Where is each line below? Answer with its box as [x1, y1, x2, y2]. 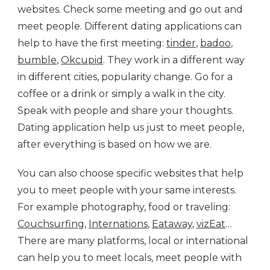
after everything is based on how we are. [17, 138, 212, 150]
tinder [166, 37, 196, 49]
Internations [89, 218, 148, 230]
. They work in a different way [103, 54, 245, 66]
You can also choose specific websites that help [17, 167, 243, 179]
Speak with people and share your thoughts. [17, 104, 233, 116]
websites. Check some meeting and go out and [17, 3, 243, 15]
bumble [17, 54, 57, 66]
